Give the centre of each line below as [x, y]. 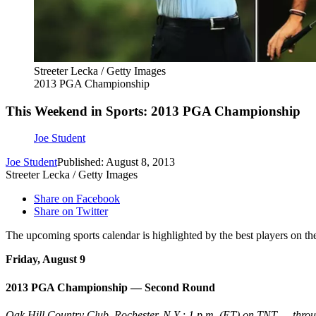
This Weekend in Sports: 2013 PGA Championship [153, 111]
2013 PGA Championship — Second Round [110, 287]
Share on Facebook [77, 199]
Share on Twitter [71, 212]
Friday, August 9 [45, 260]
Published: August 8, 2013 [116, 162]
